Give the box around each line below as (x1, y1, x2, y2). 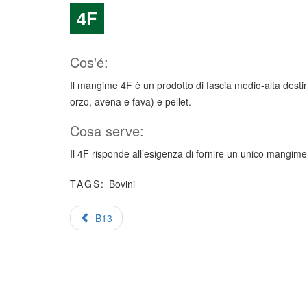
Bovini (109, 177, 135, 191)
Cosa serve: (70, 121, 144, 141)
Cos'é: (70, 52, 108, 73)
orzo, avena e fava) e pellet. (70, 95, 191, 109)
